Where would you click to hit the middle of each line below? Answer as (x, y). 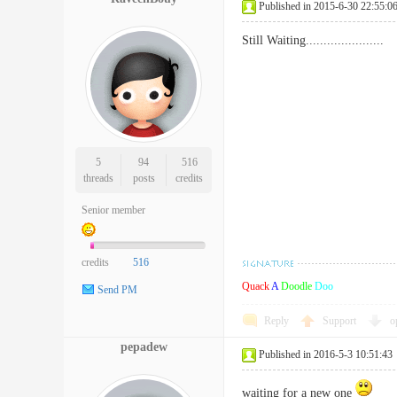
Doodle (296, 286)
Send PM (117, 290)
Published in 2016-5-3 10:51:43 (326, 354)
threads (98, 178)
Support (341, 321)
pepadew (144, 347)
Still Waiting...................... (313, 40)
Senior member (113, 210)
